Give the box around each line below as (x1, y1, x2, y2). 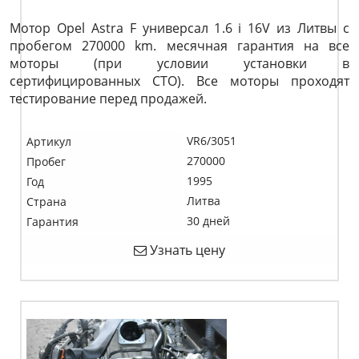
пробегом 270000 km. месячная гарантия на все (10, 37, 349, 54)
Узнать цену (147, 241, 225, 259)
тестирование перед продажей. (10, 90, 207, 107)
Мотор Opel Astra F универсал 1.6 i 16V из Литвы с (10, 19, 349, 37)
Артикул (26, 134, 71, 149)
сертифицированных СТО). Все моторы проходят (10, 72, 349, 90)
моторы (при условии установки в (10, 54, 349, 72)
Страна (26, 194, 67, 209)
